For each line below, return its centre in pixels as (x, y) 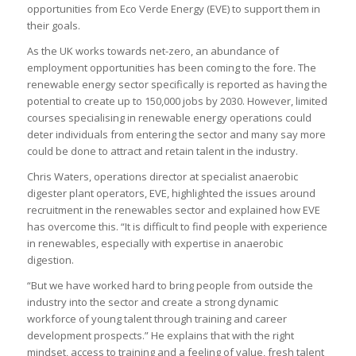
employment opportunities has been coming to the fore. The (171, 68)
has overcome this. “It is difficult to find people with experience (177, 227)
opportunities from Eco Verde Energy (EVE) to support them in (173, 9)
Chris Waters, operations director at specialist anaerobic (162, 177)
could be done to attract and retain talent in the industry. (162, 151)
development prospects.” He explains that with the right (160, 336)
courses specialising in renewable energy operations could (169, 118)
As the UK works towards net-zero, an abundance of (153, 51)
